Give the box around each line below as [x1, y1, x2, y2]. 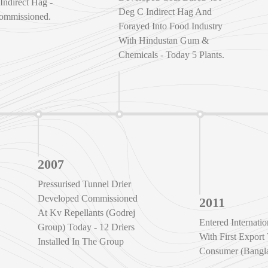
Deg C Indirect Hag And [118, 7, 212, 17]
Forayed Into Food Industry [118, 21, 223, 32]
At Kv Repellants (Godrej [38, 207, 136, 218]
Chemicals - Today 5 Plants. [118, 50, 225, 60]
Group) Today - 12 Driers [38, 221, 135, 232]
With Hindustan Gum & [118, 35, 209, 46]
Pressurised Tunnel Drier [38, 178, 132, 189]
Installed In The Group [38, 236, 124, 246]
